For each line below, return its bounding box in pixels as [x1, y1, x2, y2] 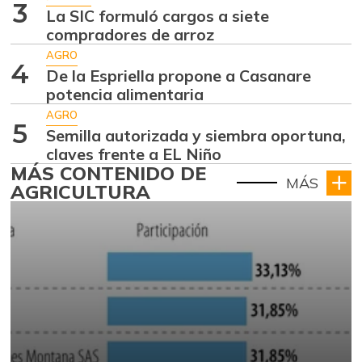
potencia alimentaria [46, 84, 204, 105]
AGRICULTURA [11, 179, 150, 204]
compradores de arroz [46, 23, 215, 44]
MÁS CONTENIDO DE [11, 161, 206, 186]
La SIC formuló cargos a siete [46, 5, 270, 26]
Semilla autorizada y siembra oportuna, [46, 125, 347, 146]
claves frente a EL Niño [46, 144, 222, 165]
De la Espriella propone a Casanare [46, 65, 312, 86]
